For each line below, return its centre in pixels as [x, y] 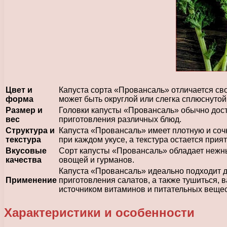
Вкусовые [26, 151]
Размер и [24, 110]
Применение [31, 180]
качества [24, 160]
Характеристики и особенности [99, 212]
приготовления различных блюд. [120, 120]
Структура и [30, 131]
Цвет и [19, 90]
